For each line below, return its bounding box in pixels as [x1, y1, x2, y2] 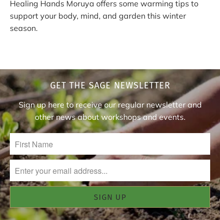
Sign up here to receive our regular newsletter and [18, 100, 202, 110]
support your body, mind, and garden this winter [10, 10, 186, 21]
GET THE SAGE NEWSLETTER [50, 80, 170, 91]
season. [10, 23, 40, 33]
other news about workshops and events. [34, 112, 186, 122]
